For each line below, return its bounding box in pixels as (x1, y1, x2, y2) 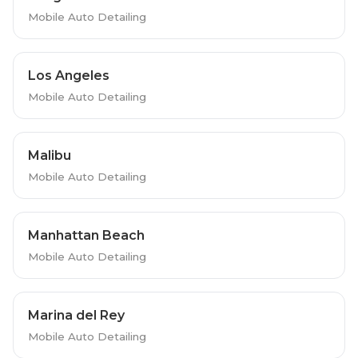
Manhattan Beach (27, 227, 145, 243)
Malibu (27, 147, 71, 163)
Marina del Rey (27, 307, 125, 323)
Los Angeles (27, 67, 109, 83)
